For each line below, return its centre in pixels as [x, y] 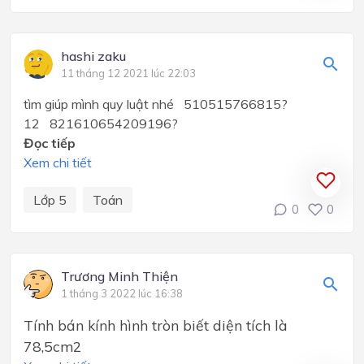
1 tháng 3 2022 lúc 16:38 [122, 294]
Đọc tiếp [50, 143]
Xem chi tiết [58, 163]
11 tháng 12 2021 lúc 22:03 [128, 74]
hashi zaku [93, 56]
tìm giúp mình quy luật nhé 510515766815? [156, 104]
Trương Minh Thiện [119, 277]
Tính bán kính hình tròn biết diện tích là [156, 325]
